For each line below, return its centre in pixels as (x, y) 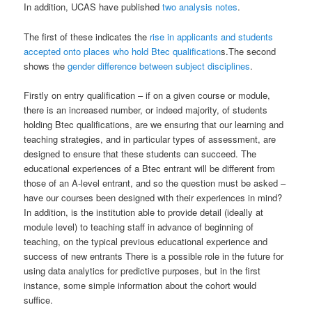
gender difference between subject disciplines (159, 65)
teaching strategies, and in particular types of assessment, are (150, 139)
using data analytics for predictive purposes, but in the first (142, 270)
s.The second (249, 51)
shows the (46, 65)
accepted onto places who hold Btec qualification (123, 51)
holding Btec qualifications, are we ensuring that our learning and (154, 124)
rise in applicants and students (210, 36)
